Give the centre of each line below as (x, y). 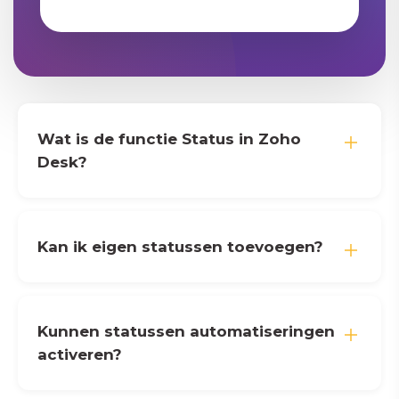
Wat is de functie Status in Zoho (169, 139)
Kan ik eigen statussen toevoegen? (180, 247)
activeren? (80, 354)
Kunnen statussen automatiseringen (186, 331)
